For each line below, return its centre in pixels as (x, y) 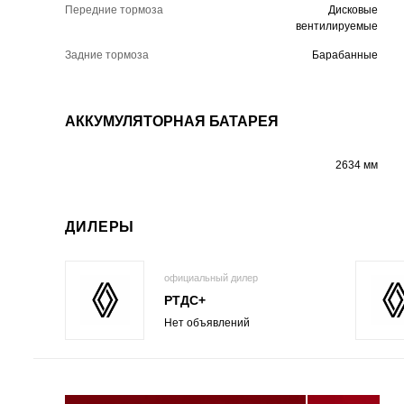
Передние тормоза (114, 9)
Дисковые (353, 9)
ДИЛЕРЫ (100, 226)
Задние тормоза (107, 55)
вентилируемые (336, 26)
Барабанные (344, 55)
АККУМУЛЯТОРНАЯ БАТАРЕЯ (172, 121)
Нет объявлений (207, 323)
